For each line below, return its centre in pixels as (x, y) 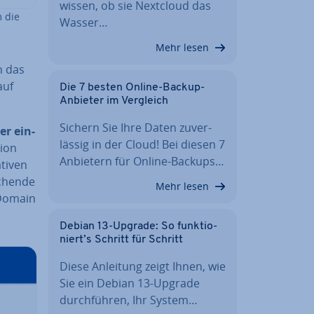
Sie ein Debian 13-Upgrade (130, 283)
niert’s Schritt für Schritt (121, 239)
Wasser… (84, 22)
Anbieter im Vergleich (114, 101)
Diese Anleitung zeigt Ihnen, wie (143, 266)
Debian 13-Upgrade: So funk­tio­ (138, 226)
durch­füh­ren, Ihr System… (129, 300)
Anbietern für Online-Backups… (142, 161)
